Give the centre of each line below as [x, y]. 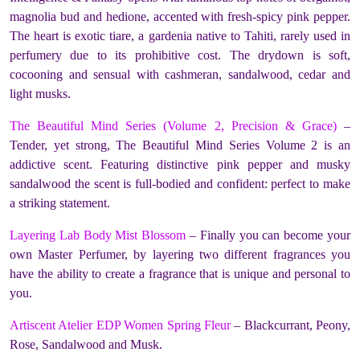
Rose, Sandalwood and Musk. [86, 345]
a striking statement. [60, 203]
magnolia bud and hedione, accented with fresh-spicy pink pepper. [180, 17]
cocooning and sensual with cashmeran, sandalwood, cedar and [180, 75]
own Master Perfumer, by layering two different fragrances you [180, 255]
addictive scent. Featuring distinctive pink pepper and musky [180, 165]
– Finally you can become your [268, 235]
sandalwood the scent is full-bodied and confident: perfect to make [180, 184]
